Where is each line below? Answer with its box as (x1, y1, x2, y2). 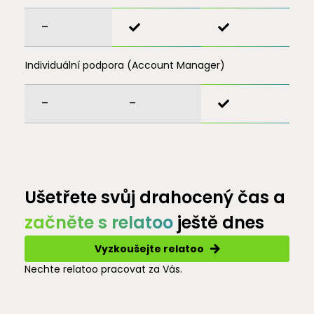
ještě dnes (172, 211, 264, 234)
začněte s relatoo (24, 211, 173, 234)
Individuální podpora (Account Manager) (25, 58, 225, 72)
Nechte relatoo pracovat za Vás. (24, 262, 182, 276)
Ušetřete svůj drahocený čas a (24, 186, 285, 209)
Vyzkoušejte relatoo (94, 241, 204, 256)
